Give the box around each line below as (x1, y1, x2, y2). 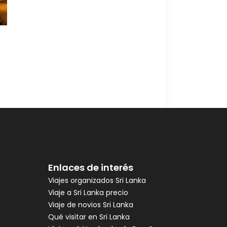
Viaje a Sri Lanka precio (48, 187, 128, 198)
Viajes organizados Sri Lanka (48, 175, 146, 185)
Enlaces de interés (48, 161, 133, 174)
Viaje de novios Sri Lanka (48, 199, 133, 210)
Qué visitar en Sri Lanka (48, 211, 130, 222)
